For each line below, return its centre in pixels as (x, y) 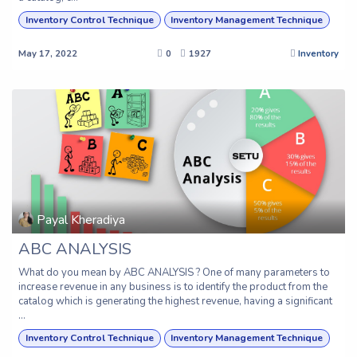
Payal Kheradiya (81, 220)
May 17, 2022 (48, 54)
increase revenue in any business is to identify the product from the (173, 287)
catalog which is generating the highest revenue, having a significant (175, 302)
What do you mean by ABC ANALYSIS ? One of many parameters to (174, 273)
